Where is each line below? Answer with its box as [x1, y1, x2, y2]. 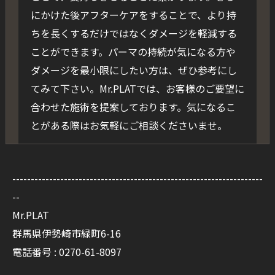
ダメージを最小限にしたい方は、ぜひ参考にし [30, 63, 237, 78]
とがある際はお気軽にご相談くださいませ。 [30, 118, 227, 133]
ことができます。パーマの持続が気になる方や [30, 44, 236, 60]
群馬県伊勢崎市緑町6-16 [12, 226, 121, 241]
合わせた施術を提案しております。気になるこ [30, 99, 236, 115]
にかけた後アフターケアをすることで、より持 [30, 7, 236, 23]
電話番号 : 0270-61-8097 [12, 244, 122, 260]
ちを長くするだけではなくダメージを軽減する [30, 26, 237, 41]
